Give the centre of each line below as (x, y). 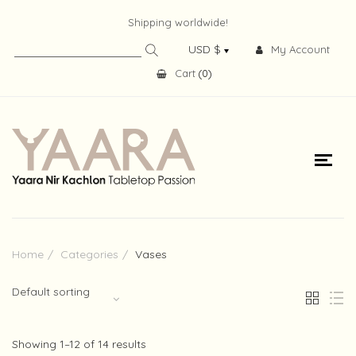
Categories (89, 254)
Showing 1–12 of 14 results (79, 344)
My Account (300, 49)
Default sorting (51, 291)
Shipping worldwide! (178, 22)
